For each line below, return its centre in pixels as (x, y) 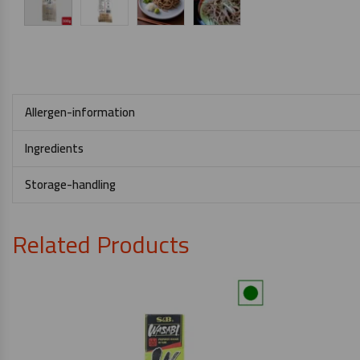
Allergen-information (80, 112)
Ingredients (54, 148)
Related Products (101, 244)
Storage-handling (70, 184)
